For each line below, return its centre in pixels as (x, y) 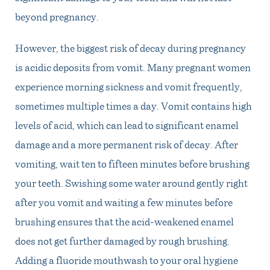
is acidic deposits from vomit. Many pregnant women (133, 67)
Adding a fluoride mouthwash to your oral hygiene (127, 259)
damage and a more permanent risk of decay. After (127, 144)
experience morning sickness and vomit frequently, (129, 86)
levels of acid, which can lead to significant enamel (127, 124)
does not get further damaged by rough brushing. (122, 240)
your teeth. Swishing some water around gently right (131, 182)
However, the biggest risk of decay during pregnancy (130, 47)
